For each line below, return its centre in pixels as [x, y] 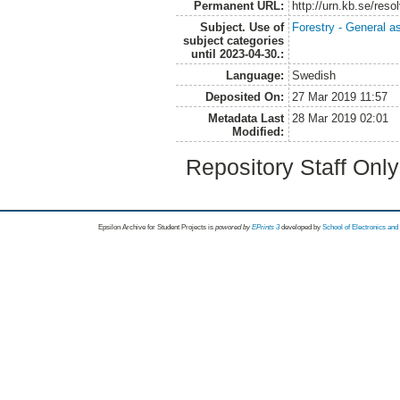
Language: [254, 75]
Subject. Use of [242, 27]
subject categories [233, 40]
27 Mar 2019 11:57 [340, 96]
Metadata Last [246, 118]
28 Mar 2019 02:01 [341, 118]
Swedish [314, 75]
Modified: [258, 131]
